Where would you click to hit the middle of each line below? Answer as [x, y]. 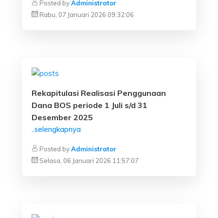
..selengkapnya [56, 129]
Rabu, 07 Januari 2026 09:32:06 [87, 15]
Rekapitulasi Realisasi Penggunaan [99, 93]
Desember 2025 [62, 118]
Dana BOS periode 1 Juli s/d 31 [90, 105]
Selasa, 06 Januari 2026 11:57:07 [89, 161]
